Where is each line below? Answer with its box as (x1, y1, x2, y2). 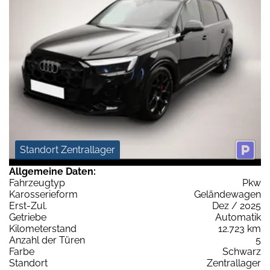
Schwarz (222, 246, 261, 258)
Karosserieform (9, 189, 78, 201)
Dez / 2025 (212, 200, 261, 212)
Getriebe (9, 212, 46, 224)
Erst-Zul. (9, 200, 47, 212)
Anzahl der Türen (9, 234, 85, 246)
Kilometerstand (9, 223, 77, 235)
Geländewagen (194, 189, 261, 201)
